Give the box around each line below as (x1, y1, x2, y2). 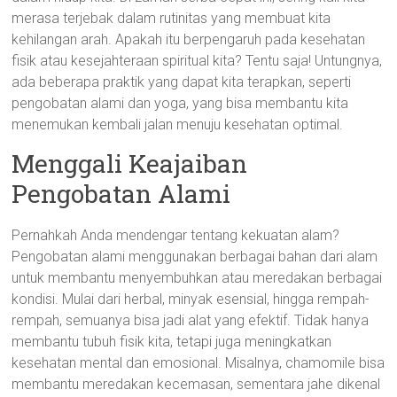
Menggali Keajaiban (12, 147, 248, 180)
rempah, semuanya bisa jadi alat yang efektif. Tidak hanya (12, 312, 370, 329)
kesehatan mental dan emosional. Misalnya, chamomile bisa (12, 354, 385, 371)
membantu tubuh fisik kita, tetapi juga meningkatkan (12, 333, 332, 350)
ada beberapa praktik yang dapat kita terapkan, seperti (12, 74, 352, 90)
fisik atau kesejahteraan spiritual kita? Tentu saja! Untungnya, (12, 52, 383, 69)
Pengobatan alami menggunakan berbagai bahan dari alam (12, 248, 378, 265)
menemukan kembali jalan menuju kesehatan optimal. (12, 116, 344, 133)
